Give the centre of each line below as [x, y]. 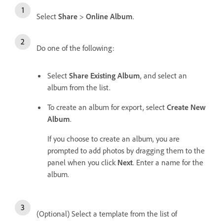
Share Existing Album [105, 75]
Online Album [109, 16]
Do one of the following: [75, 48]
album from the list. [79, 87]
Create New [186, 107]
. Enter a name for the [168, 162]
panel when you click [82, 162]
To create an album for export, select [107, 107]
